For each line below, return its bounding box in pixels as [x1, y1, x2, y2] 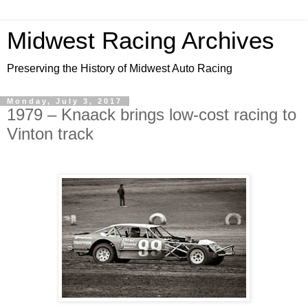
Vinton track [7, 124, 93, 143]
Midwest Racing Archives [7, 27, 274, 54]
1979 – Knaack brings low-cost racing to [7, 105, 296, 124]
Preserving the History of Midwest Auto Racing [7, 63, 232, 74]
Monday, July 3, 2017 [7, 97, 122, 105]
